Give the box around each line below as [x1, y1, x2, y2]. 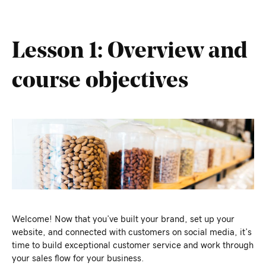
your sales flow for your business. [12, 254, 144, 263]
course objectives [12, 68, 188, 92]
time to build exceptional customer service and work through [12, 240, 254, 250]
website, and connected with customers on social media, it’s [12, 227, 252, 237]
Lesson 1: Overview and [12, 38, 248, 62]
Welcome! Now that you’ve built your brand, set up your [12, 214, 235, 224]
